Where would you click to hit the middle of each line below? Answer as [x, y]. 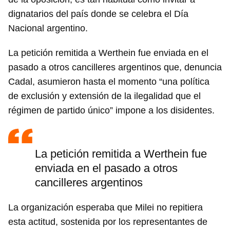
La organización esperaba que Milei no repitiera [106, 208]
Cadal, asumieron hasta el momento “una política [109, 82]
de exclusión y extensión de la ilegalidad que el [104, 96]
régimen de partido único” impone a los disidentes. [113, 111]
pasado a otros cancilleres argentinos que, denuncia [115, 68]
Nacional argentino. [49, 28]
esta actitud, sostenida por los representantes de [108, 222]
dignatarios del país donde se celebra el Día [98, 14]
